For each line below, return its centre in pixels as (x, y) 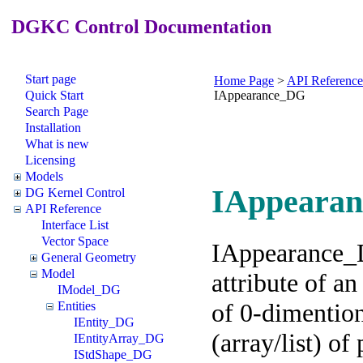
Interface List (75, 224)
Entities (77, 305)
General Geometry (89, 257)
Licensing (50, 160)
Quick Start (54, 95)
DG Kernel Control (75, 192)
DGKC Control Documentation (139, 26)
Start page (51, 79)
